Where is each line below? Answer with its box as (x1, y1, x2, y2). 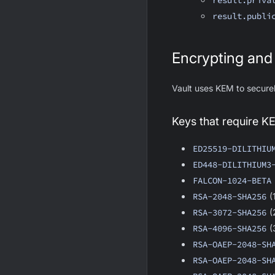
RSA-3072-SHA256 (192, 207, 266, 218)
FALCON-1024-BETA (192, 175, 271, 186)
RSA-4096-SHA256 (192, 223, 266, 234)
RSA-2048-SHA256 (192, 191, 266, 202)
